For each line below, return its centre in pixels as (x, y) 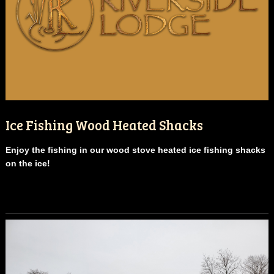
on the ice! (29, 163)
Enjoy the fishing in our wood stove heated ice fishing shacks (135, 150)
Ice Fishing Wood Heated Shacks (104, 124)
